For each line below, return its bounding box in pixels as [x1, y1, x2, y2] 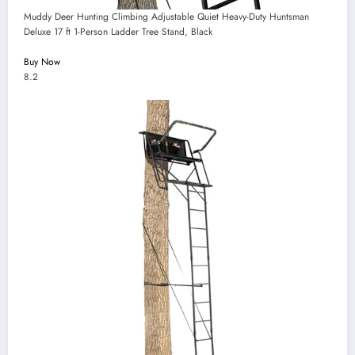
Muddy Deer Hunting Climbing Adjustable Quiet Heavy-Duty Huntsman [24, 9, 309, 24]
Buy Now [24, 54, 60, 69]
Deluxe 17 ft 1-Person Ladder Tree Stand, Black [24, 24, 212, 39]
